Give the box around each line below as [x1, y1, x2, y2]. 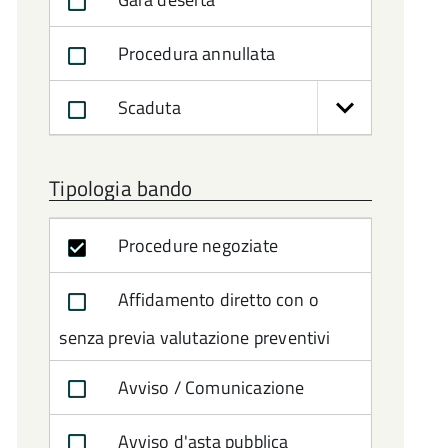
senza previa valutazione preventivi [59, 323, 331, 351]
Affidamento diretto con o [113, 286, 319, 313]
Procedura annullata [113, 40, 275, 67]
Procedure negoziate [113, 232, 278, 259]
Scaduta [113, 94, 181, 121]
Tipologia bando [49, 172, 193, 204]
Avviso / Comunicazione [113, 373, 305, 401]
